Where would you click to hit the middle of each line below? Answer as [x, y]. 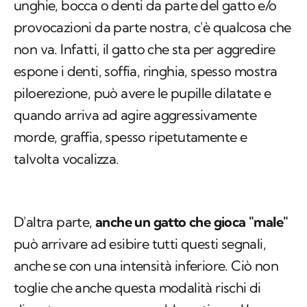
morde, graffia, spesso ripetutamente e [131, 137]
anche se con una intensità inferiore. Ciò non [146, 266]
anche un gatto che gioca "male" [192, 222]
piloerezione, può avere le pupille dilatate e [142, 93]
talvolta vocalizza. [66, 159]
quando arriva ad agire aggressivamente [135, 115]
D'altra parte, [54, 222]
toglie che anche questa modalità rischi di [137, 288]
